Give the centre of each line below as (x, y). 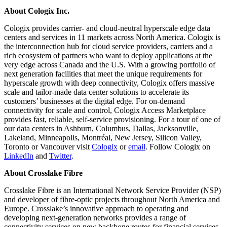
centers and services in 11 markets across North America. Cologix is (112, 37)
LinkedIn (19, 156)
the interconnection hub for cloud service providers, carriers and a (108, 46)
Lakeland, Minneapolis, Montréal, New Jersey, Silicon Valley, (103, 137)
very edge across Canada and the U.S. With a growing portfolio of (110, 64)
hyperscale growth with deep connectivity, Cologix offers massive (109, 83)
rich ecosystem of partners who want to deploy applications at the (108, 55)
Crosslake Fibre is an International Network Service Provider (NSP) (112, 190)
